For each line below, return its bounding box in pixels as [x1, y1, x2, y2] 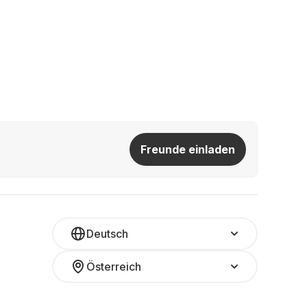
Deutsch [86, 227, 128, 241]
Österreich [86, 260, 141, 273]
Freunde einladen [140, 143, 235, 156]
